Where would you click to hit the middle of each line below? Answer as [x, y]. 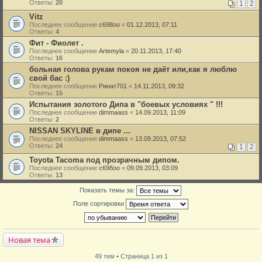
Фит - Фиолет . [56, 43]
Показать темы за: [108, 190]
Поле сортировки [99, 203]
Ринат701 [113, 86]
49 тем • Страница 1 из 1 [131, 256]
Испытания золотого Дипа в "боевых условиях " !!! [126, 104]
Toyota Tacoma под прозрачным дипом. [104, 160]
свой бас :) [49, 78]
